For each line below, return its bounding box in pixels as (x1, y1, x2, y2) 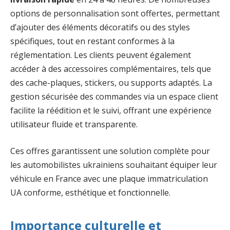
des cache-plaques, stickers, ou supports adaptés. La (10, 77, 212, 89)
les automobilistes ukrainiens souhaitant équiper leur (10, 159, 217, 170)
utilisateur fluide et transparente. (10, 119, 138, 130)
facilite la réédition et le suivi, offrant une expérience (10, 105, 212, 117)
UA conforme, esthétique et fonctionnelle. (10, 186, 170, 198)
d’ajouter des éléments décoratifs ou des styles (10, 22, 190, 33)
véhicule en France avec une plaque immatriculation (10, 172, 208, 184)
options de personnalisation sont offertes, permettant (10, 8, 220, 20)
